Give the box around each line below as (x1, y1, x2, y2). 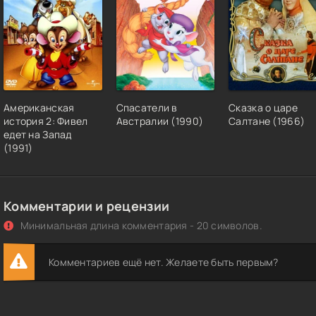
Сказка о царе (229, 101, 298, 115)
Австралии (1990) (116, 114, 204, 128)
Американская (4, 101, 75, 115)
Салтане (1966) (229, 114, 305, 128)
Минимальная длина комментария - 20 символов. (18, 219, 262, 233)
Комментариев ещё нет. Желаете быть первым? (49, 255, 279, 269)
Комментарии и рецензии (4, 197, 170, 215)
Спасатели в (116, 101, 178, 115)
